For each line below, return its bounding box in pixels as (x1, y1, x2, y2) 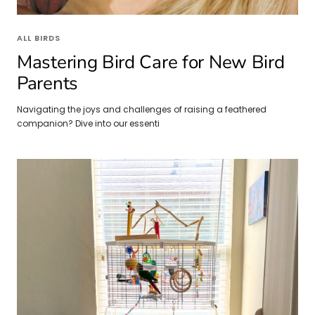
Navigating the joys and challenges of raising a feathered (17, 103, 266, 115)
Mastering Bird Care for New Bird (17, 49, 285, 75)
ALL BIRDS (17, 32, 60, 44)
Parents (17, 70, 78, 96)
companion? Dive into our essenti (17, 117, 160, 129)
